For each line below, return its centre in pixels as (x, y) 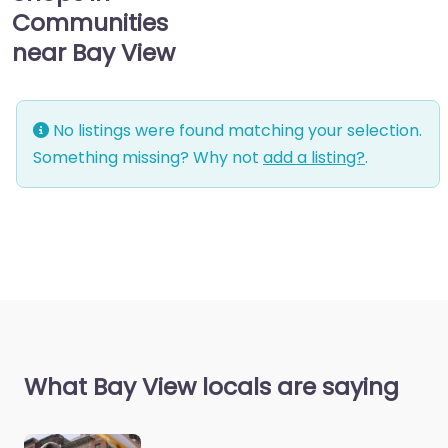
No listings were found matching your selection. (235, 131)
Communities (90, 23)
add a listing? (314, 158)
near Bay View (93, 53)
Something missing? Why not (148, 158)
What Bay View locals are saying (211, 387)
